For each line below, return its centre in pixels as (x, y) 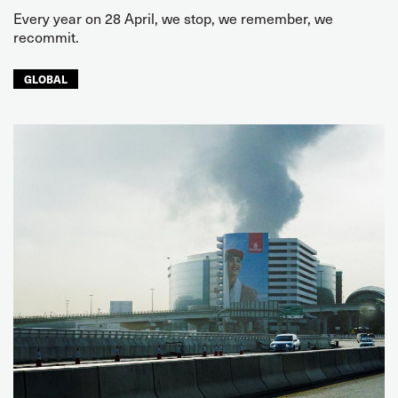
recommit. (46, 36)
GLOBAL (46, 79)
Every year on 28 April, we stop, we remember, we (173, 18)
